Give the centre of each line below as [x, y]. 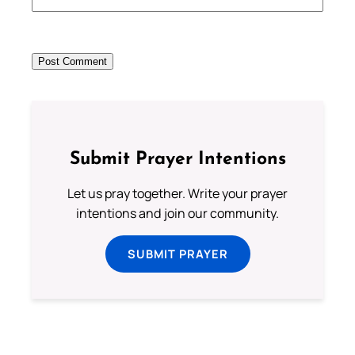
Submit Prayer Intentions [177, 160]
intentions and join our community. [177, 214]
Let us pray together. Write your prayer [177, 194]
